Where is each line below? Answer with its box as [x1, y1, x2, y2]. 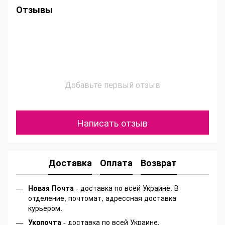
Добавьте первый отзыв [65, 79, 160, 90]
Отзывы [16, 3, 53, 16]
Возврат [141, 156, 177, 169]
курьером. [28, 203, 62, 213]
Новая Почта [28, 183, 74, 193]
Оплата [100, 156, 133, 169]
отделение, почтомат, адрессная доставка [28, 193, 176, 203]
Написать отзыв [77, 116, 148, 129]
